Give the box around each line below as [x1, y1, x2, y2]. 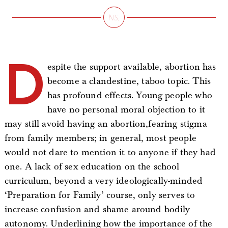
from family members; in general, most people [4, 132, 196, 144]
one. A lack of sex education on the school [4, 160, 180, 173]
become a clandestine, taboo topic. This [47, 75, 211, 87]
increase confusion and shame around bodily [4, 203, 190, 215]
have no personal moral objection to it [47, 103, 205, 116]
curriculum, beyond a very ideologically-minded [4, 175, 203, 187]
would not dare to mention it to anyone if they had [4, 146, 216, 158]
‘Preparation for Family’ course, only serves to [4, 189, 195, 201]
